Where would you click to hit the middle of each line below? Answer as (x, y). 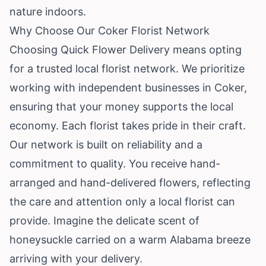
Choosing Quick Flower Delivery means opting (126, 49)
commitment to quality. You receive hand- (115, 163)
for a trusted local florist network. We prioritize (127, 68)
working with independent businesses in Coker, (128, 87)
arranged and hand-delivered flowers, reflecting (130, 182)
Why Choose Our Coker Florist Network (110, 30)
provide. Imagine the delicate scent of (104, 220)
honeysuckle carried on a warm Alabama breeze (130, 239)
